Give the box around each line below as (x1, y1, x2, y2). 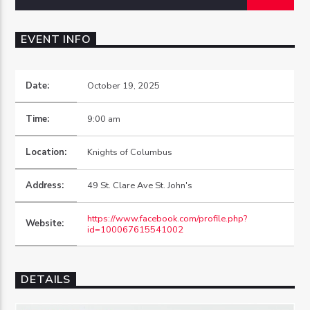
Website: (26, 217, 64, 230)
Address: (26, 179, 64, 192)
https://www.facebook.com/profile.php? (87, 212, 248, 226)
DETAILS (21, 272, 71, 288)
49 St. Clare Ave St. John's (87, 179, 193, 192)
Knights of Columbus (87, 146, 173, 159)
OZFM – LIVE (24, 89, 89, 104)
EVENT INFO (21, 31, 91, 47)
